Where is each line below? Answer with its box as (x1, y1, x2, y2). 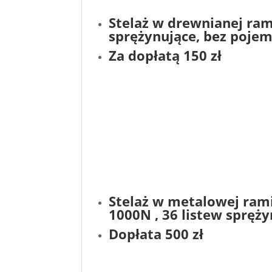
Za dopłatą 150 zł (109, 46, 222, 64)
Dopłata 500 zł (109, 225, 204, 243)
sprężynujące (109, 27, 197, 45)
